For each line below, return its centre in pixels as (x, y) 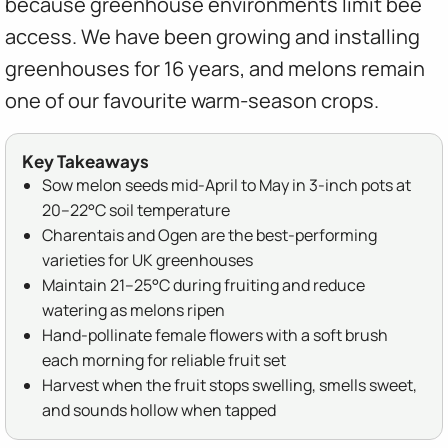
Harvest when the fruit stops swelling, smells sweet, (229, 385)
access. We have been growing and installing (212, 36)
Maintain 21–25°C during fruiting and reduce (203, 285)
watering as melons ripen (133, 310)
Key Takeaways (85, 160)
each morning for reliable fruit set (164, 360)
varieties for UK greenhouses (147, 260)
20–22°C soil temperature (136, 210)
